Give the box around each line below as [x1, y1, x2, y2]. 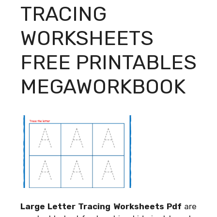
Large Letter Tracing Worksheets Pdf [20, 201, 182, 211]
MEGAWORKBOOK [20, 75, 186, 99]
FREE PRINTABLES [20, 50, 197, 75]
